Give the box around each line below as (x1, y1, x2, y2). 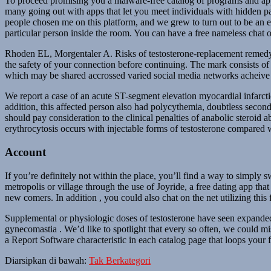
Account (5, 145, 46, 158)
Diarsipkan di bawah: (5, 255, 87, 266)
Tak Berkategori (89, 255, 151, 266)
